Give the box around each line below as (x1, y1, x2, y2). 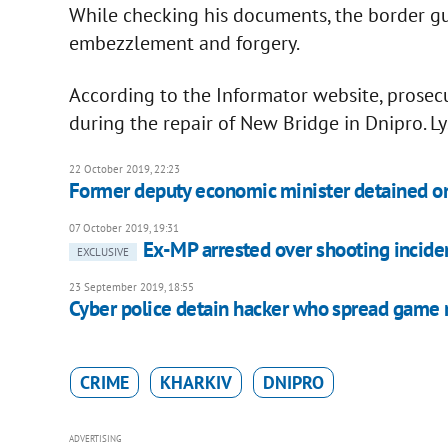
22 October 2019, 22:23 (68, 161, 180, 176)
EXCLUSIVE (76, 244, 129, 259)
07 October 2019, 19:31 (68, 220, 179, 235)
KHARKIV (159, 370, 232, 394)
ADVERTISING (68, 432, 122, 444)
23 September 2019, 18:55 (68, 279, 194, 294)
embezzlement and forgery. (68, 29, 300, 56)
